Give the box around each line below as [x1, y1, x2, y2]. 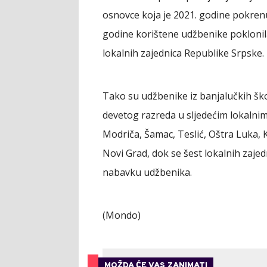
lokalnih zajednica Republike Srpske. [103, 46, 264, 60]
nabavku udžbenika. [103, 166, 192, 179]
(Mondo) [103, 209, 141, 222]
